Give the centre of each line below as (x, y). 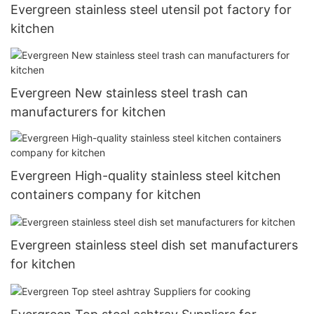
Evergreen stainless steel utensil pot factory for (151, 10)
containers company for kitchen (106, 195)
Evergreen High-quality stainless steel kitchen (146, 176)
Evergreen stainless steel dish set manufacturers (154, 245)
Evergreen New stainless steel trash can (129, 93)
